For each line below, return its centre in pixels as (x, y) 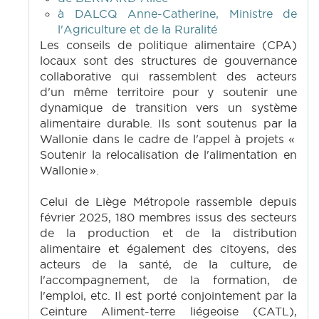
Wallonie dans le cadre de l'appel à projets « (168, 139)
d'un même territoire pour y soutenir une (168, 92)
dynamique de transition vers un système (168, 108)
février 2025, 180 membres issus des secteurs (168, 218)
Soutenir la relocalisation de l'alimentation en (168, 155)
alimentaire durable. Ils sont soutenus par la (168, 124)
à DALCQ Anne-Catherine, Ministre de (177, 14)
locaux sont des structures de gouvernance (168, 61)
